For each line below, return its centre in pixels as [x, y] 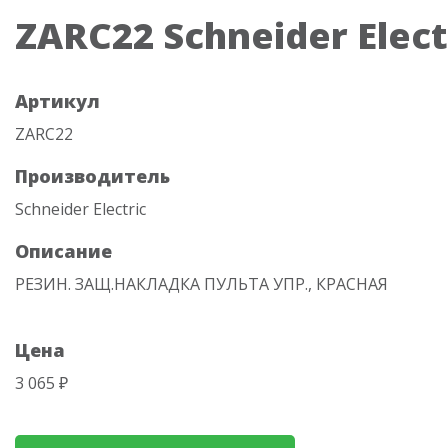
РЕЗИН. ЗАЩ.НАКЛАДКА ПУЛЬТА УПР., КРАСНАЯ [201, 284]
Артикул [57, 101]
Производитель [92, 176]
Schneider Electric [80, 209]
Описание [63, 251]
